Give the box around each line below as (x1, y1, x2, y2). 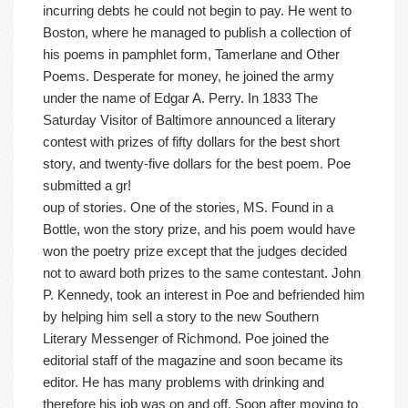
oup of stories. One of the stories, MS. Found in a (43, 199, 333, 216)
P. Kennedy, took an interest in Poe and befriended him (43, 287, 365, 303)
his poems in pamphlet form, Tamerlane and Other (43, 46, 340, 63)
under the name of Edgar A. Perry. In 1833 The (43, 90, 318, 107)
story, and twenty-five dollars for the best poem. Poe (43, 156, 351, 172)
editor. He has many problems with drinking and (43, 374, 324, 391)
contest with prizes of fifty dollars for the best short (43, 134, 340, 150)
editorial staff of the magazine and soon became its (43, 352, 343, 369)
